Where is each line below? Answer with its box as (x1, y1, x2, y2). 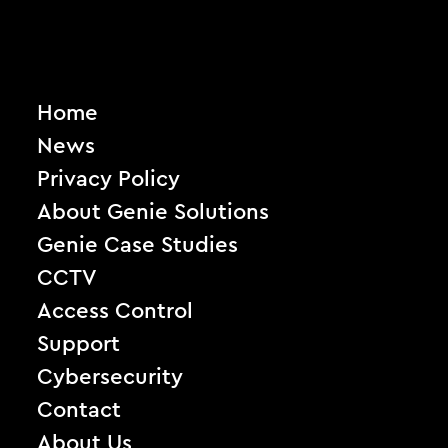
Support (37, 333, 121, 356)
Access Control (37, 300, 194, 323)
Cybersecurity (37, 366, 184, 389)
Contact (37, 399, 122, 422)
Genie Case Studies (37, 234, 239, 257)
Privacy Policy (37, 168, 181, 191)
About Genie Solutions (37, 201, 270, 224)
